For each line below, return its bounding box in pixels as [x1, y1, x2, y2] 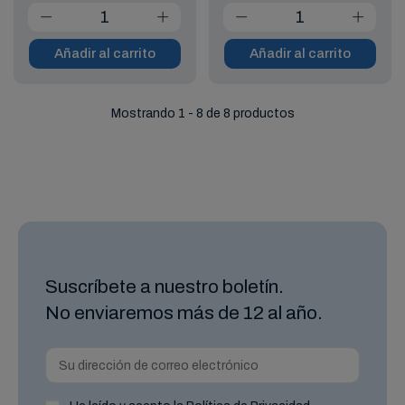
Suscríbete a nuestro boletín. [45, 277, 284, 297]
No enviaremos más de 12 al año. [45, 303, 323, 324]
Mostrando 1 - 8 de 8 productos [110, 107, 295, 121]
